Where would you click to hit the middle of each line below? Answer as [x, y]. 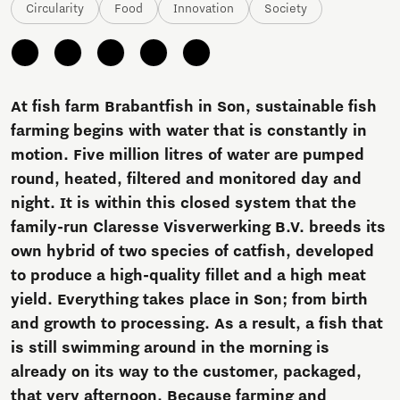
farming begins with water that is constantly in [189, 132]
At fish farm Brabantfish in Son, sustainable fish [194, 108]
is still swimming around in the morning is [170, 349]
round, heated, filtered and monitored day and [186, 180]
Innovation [204, 9]
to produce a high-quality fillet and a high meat [188, 276]
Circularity [55, 9]
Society [286, 9]
